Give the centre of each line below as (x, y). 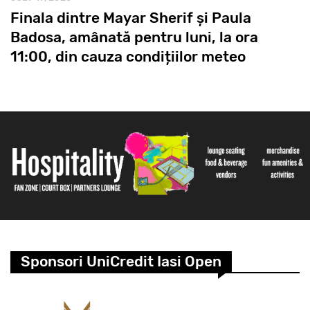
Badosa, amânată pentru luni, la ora (134, 37)
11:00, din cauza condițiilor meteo (128, 57)
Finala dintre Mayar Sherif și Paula (131, 18)
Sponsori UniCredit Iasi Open (121, 261)
